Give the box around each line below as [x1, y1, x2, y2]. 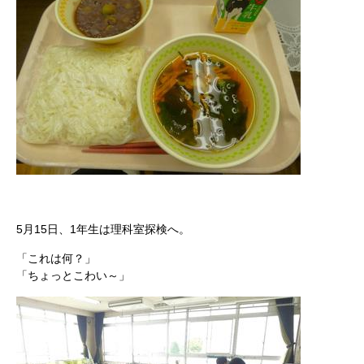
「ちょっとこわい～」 [16, 269, 130, 282]
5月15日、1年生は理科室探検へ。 [16, 223, 190, 236]
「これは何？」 [16, 252, 96, 265]
